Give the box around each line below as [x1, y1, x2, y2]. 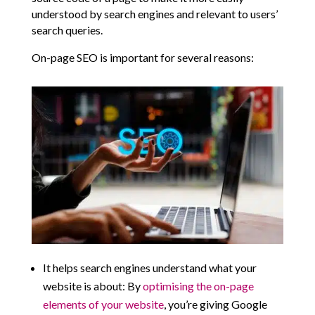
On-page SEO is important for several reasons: [31, 51, 254, 65]
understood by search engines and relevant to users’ [31, 7, 278, 21]
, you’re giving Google [163, 297, 267, 311]
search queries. [31, 23, 103, 37]
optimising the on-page [142, 279, 254, 293]
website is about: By [42, 279, 143, 293]
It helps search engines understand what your [42, 261, 257, 275]
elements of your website [42, 297, 164, 311]
